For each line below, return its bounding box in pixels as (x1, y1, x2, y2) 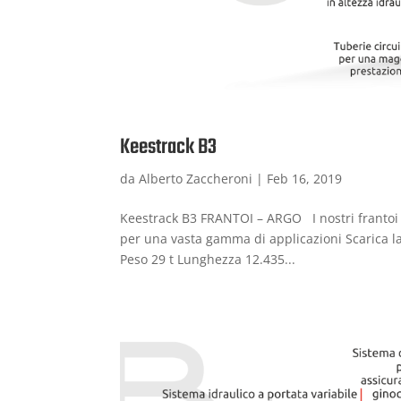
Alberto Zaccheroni (139, 169, 253, 187)
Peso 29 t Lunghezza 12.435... (120, 250, 296, 268)
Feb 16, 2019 (267, 169, 343, 187)
